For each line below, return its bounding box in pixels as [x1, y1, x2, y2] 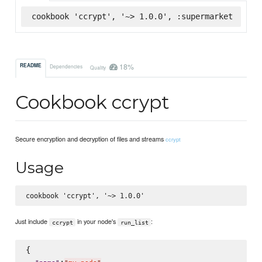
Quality [89, 63, 107, 71]
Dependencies [50, 62, 83, 70]
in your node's [75, 216, 118, 226]
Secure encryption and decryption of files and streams [15, 134, 166, 144]
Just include [15, 216, 50, 226]
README [20, 62, 42, 70]
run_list [120, 219, 149, 226]
